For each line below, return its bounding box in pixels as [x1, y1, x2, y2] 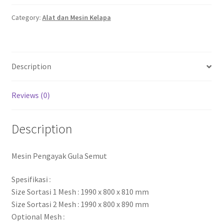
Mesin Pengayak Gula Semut [11, 150, 107, 161]
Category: [11, 13, 42, 22]
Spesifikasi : [11, 174, 51, 185]
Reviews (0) [11, 90, 50, 101]
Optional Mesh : [11, 212, 65, 222]
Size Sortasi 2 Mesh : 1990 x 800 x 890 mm [11, 199, 149, 210]
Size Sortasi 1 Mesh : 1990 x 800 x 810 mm [11, 187, 149, 197]
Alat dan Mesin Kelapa [42, 13, 111, 22]
